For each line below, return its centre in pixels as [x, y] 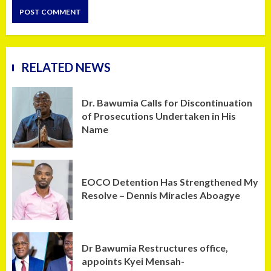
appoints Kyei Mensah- [133, 261]
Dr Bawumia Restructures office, [155, 247]
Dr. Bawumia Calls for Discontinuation [167, 102]
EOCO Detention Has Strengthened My [170, 181]
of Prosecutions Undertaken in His [159, 116]
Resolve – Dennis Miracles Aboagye [161, 195]
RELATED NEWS [66, 67]
